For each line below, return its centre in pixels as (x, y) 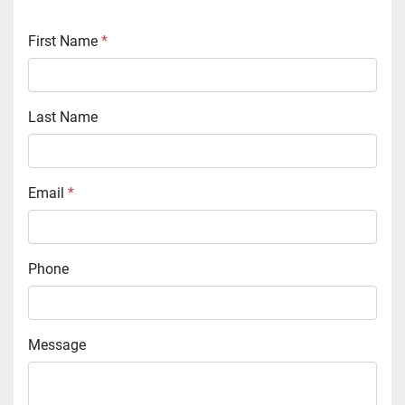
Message (63, 345)
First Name (67, 42)
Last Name (67, 118)
